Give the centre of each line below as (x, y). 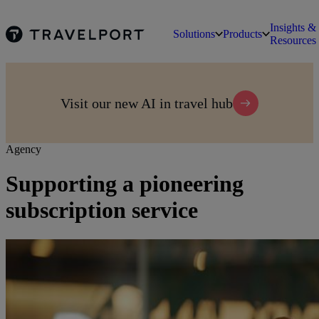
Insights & (293, 27)
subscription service (102, 210)
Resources (293, 40)
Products (242, 34)
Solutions (194, 34)
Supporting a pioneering (125, 184)
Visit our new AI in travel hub (147, 103)
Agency (23, 149)
